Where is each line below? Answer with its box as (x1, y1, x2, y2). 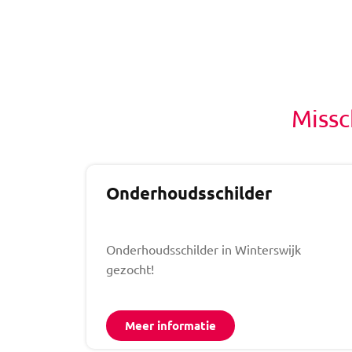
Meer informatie (125, 317, 216, 333)
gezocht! (106, 260, 157, 277)
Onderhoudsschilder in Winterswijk (106, 240, 301, 257)
